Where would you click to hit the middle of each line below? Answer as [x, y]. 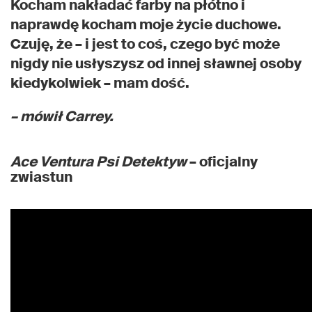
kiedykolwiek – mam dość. [100, 83]
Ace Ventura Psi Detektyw [99, 162]
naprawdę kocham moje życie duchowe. [146, 25]
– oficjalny [222, 162]
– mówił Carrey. [62, 117]
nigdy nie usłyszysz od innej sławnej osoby [156, 64]
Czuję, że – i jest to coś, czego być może [145, 44]
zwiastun [41, 177]
